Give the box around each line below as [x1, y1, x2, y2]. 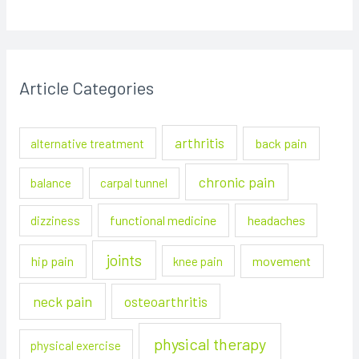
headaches [247, 212, 305, 228]
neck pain [32, 292, 92, 310]
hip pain [31, 252, 75, 268]
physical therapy [153, 333, 266, 353]
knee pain [173, 253, 224, 268]
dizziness [30, 213, 81, 228]
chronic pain [198, 173, 275, 192]
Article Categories [18, 76, 154, 98]
